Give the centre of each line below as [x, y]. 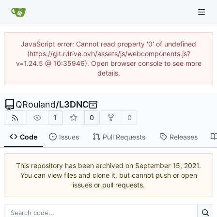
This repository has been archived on [76, 166]
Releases [183, 137]
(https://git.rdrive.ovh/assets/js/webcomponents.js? [108, 54]
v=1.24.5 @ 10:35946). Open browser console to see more [108, 63]
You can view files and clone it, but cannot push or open [108, 175]
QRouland [36, 104]
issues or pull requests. [108, 185]
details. [108, 73]
